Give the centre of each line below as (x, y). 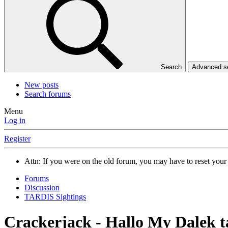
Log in (15, 121)
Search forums (48, 94)
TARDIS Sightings (55, 197)
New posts (41, 85)
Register (17, 139)
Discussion (42, 188)
